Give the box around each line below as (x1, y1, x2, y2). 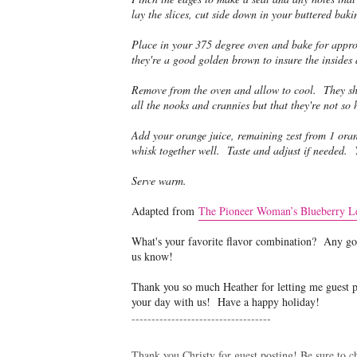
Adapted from (131, 202, 198, 218)
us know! (131, 248, 180, 264)
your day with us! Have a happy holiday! (131, 293, 320, 309)
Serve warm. (131, 172, 186, 188)
